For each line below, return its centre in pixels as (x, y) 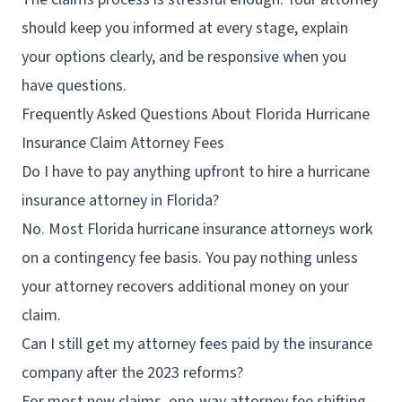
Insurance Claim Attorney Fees (123, 143)
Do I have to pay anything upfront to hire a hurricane (196, 172)
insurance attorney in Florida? (120, 201)
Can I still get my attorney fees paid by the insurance (197, 344)
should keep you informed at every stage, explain (185, 28)
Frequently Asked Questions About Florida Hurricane (196, 114)
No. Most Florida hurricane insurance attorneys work (197, 229)
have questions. (74, 86)
